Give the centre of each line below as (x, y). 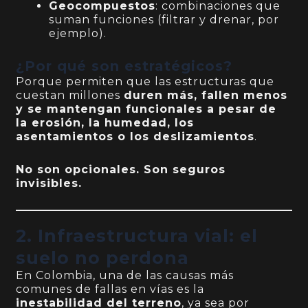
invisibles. (49, 184)
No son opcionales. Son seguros (121, 170)
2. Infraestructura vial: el (137, 236)
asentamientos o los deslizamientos (135, 137)
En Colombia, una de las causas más (125, 276)
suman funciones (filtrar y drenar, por (164, 20)
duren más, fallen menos (206, 96)
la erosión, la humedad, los (105, 123)
